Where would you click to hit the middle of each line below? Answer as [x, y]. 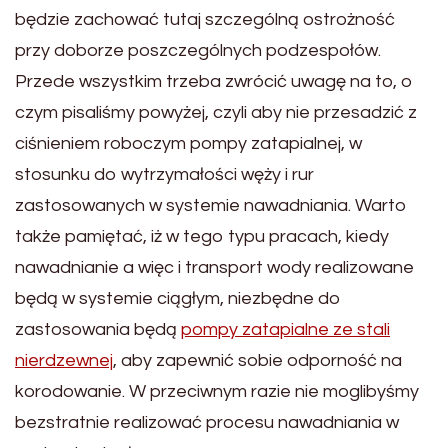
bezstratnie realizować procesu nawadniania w [207, 422]
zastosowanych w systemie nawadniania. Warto [211, 205]
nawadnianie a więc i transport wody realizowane [214, 267]
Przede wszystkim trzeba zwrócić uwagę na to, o [214, 81]
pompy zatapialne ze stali [285, 329]
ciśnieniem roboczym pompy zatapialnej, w [188, 143]
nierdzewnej [64, 360]
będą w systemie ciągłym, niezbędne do [178, 298]
